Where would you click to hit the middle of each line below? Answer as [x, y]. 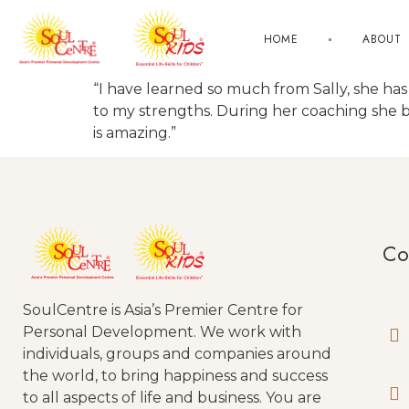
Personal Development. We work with [162, 332]
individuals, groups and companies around [177, 354]
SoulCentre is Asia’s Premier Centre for [163, 310]
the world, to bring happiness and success [175, 376]
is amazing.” [135, 133]
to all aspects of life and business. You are [172, 398]
